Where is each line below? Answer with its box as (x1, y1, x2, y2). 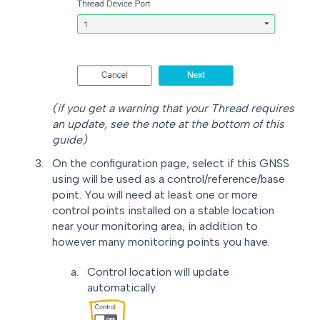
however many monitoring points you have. (52, 235, 270, 249)
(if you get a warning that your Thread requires (52, 101, 294, 116)
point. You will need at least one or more (52, 188, 258, 202)
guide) (52, 133, 87, 147)
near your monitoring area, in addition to (52, 219, 258, 234)
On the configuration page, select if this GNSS (52, 156, 289, 171)
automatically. (87, 281, 157, 295)
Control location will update (87, 265, 229, 279)
